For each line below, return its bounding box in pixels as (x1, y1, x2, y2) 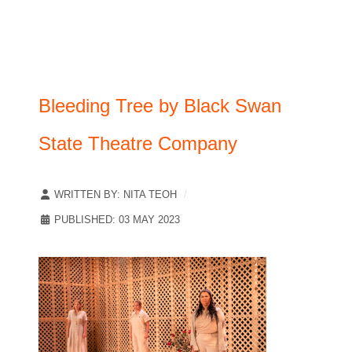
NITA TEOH (123, 188, 177, 200)
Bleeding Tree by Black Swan (38, 94, 281, 116)
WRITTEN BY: (51, 188, 123, 200)
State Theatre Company (38, 132, 237, 154)
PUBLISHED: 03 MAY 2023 (54, 213, 180, 225)
